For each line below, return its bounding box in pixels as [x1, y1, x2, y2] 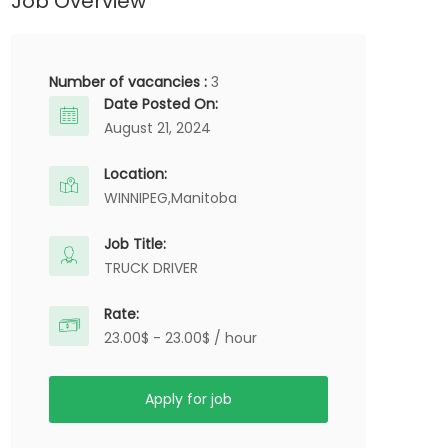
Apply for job [145, 389, 232, 409]
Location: [104, 164, 167, 184]
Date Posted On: [104, 94, 218, 114]
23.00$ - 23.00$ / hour [104, 328, 257, 348]
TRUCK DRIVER [104, 258, 198, 278]
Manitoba [171, 188, 237, 208]
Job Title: [104, 234, 166, 254]
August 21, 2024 [104, 118, 211, 138]
